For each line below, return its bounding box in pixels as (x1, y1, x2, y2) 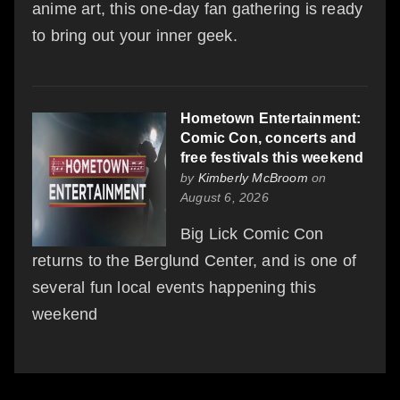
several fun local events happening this (32, 278, 316, 296)
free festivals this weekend (180, 149, 364, 165)
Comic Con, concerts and (180, 129, 357, 146)
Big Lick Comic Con (180, 224, 324, 243)
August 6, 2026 (180, 189, 269, 204)
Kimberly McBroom (197, 170, 308, 185)
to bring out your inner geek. (32, 26, 237, 45)
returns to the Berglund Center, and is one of (32, 251, 357, 270)
